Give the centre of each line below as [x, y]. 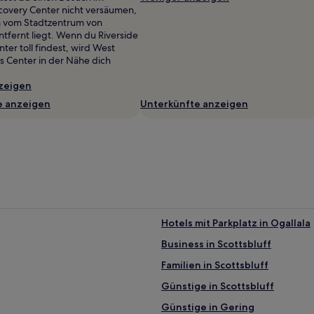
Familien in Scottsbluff [215, 265]
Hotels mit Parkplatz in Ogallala [236, 223]
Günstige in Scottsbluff [218, 286]
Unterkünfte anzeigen [194, 103]
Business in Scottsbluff [216, 244]
